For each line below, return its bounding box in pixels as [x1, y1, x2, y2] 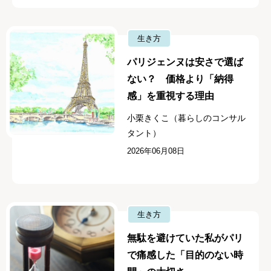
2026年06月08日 [127, 146, 185, 156]
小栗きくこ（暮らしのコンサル [127, 113, 246, 123]
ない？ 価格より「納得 [127, 74, 234, 85]
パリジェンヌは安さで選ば [127, 57, 244, 68]
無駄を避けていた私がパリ [127, 232, 244, 243]
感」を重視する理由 [127, 91, 215, 102]
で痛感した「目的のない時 [127, 249, 244, 260]
